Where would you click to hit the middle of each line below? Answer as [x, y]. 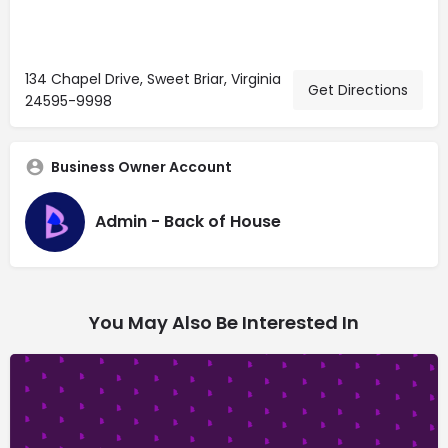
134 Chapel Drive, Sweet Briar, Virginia [153, 78]
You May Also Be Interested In [224, 322]
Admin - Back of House [188, 222]
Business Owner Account [141, 166]
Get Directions [358, 89]
